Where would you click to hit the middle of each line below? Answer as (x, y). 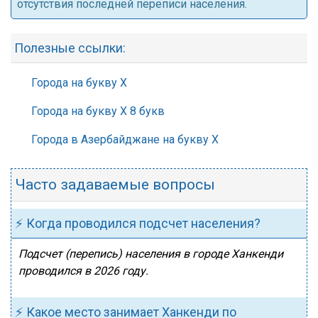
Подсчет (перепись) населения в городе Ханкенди (151, 254)
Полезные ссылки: (70, 48)
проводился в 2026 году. (83, 271)
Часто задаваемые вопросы (115, 185)
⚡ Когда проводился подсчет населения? (138, 223)
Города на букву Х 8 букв (98, 111)
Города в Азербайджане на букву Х (125, 139)
